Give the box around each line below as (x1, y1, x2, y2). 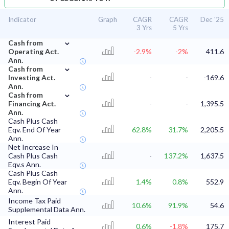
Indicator (8, 15, 36, 24)
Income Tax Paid (8, 196, 61, 205)
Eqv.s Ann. (8, 160, 41, 169)
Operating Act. (8, 47, 59, 56)
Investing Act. (8, 73, 55, 82)
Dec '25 (200, 15, 224, 24)
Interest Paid (8, 217, 51, 226)
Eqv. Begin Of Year (8, 177, 67, 187)
